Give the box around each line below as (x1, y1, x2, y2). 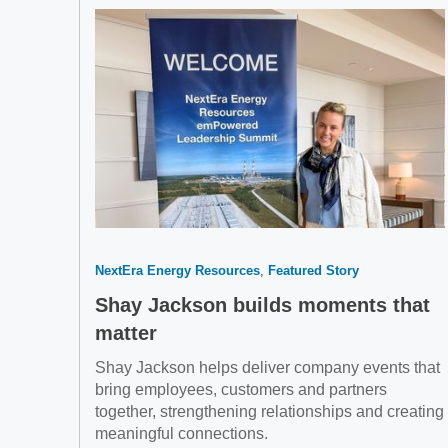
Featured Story (268, 263, 359, 279)
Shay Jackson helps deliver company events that (95, 359, 440, 377)
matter (95, 322, 157, 345)
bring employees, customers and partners (95, 381, 387, 399)
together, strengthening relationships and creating (95, 403, 444, 421)
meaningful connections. (95, 425, 268, 443)
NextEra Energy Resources (95, 263, 260, 279)
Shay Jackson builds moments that (95, 294, 430, 317)
